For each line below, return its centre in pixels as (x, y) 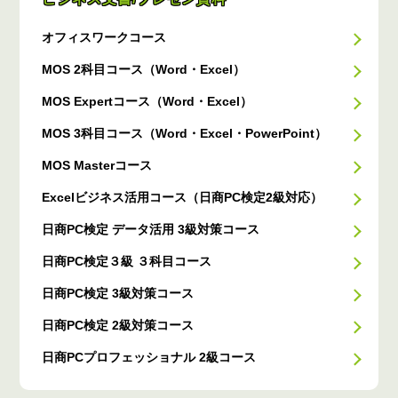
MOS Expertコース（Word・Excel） (147, 102)
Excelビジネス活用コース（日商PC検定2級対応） (183, 198)
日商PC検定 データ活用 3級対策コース (151, 230)
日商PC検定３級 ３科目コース (127, 262)
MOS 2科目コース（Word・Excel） (144, 70)
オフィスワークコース (104, 38)
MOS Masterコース (97, 166)
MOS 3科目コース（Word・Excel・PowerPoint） (185, 134)
